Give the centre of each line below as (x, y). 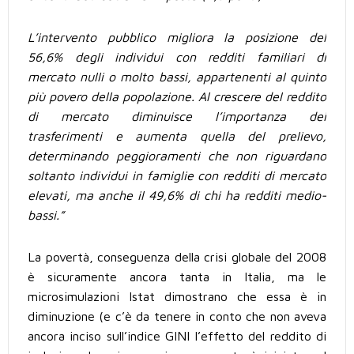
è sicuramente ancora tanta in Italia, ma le (177, 277)
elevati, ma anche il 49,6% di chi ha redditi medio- (177, 196)
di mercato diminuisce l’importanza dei (177, 117)
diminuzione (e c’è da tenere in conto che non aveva (177, 316)
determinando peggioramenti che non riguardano (177, 156)
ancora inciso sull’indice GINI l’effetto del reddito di (177, 336)
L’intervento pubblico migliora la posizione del (177, 38)
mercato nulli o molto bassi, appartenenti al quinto (177, 77)
